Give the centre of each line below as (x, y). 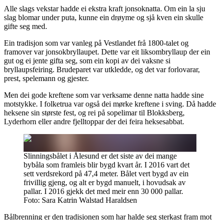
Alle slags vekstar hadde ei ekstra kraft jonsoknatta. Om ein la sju (105, 9)
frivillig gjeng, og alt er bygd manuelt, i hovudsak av (105, 183)
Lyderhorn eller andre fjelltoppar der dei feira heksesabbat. (94, 122)
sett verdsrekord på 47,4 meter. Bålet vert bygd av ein (106, 174)
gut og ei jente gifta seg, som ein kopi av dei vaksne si (87, 61)
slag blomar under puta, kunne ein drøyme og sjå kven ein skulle (104, 18)
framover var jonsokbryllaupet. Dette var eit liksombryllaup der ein (107, 52)
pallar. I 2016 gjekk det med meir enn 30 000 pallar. (103, 192)
